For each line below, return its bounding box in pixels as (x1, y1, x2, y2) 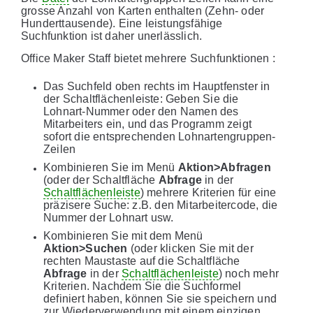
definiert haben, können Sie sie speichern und (43, 293, 277, 305)
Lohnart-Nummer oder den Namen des (43, 105, 239, 117)
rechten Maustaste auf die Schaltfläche (43, 255, 240, 267)
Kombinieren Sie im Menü (43, 161, 178, 173)
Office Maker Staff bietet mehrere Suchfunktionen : (21, 52, 275, 64)
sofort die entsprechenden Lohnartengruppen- (43, 131, 276, 143)
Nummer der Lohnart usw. (43, 212, 174, 224)
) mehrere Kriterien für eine (140, 187, 277, 198)
